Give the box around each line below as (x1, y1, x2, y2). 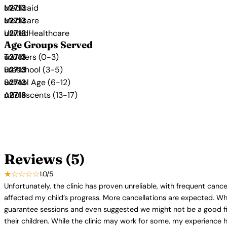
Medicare (4, 15, 39, 26)
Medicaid (4, 3, 39, 13)
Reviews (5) (4, 150, 85, 168)
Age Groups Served (4, 39, 93, 51)
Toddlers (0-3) (4, 52, 59, 62)
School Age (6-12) (4, 77, 70, 88)
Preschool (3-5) (4, 64, 63, 75)
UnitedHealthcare (4, 28, 69, 39)
